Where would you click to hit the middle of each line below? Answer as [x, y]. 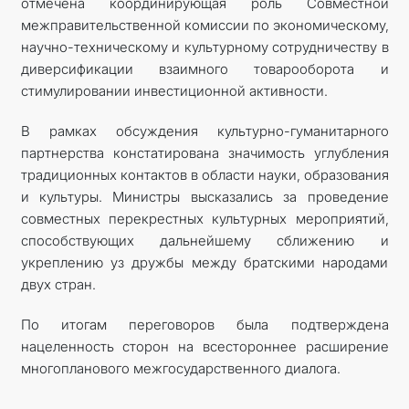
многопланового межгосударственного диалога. [180, 368]
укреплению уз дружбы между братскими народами [204, 262]
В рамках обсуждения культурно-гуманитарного [204, 131]
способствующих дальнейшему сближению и [204, 240]
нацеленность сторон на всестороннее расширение [204, 346]
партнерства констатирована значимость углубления [204, 152]
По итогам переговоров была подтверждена [204, 324]
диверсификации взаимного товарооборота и [204, 68]
